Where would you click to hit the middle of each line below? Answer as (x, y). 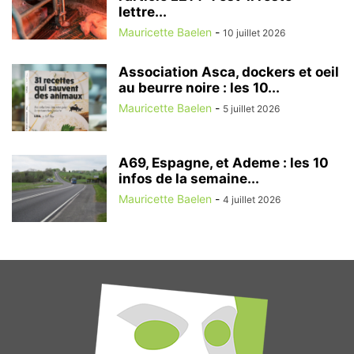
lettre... (143, 11)
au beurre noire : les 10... (199, 87)
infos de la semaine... (189, 178)
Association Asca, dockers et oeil (229, 72)
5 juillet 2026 (251, 108)
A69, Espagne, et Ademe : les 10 (224, 162)
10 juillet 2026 (254, 32)
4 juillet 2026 (252, 199)
